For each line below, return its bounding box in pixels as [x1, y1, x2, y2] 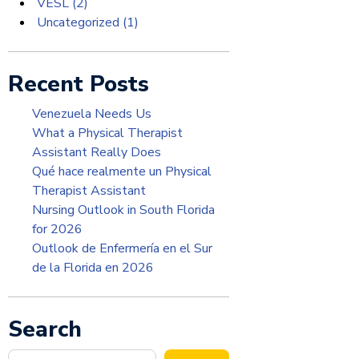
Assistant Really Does [32, 143, 161, 161]
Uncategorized [34, 14, 123, 31]
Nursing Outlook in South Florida [32, 201, 215, 219]
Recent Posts [8, 69, 149, 99]
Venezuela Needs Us [32, 105, 151, 123]
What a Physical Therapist [32, 124, 183, 142]
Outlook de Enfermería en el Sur [32, 240, 212, 257]
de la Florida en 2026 [32, 259, 154, 276]
